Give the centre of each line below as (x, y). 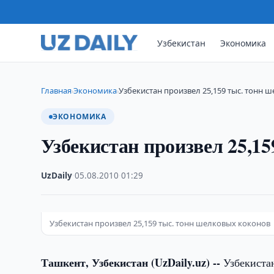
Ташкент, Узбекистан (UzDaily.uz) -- (131, 262)
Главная (57, 91)
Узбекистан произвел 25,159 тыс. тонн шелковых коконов (160, 223)
